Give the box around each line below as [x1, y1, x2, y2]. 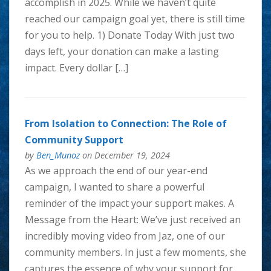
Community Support [24, 132, 123, 146]
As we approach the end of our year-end [24, 163, 207, 177]
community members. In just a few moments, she [24, 245, 246, 259]
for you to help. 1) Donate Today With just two [24, 28, 235, 42]
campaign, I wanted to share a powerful [24, 180, 204, 194]
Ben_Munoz [36, 149, 80, 161]
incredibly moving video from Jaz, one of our [24, 229, 225, 243]
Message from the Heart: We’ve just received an [24, 212, 241, 226]
